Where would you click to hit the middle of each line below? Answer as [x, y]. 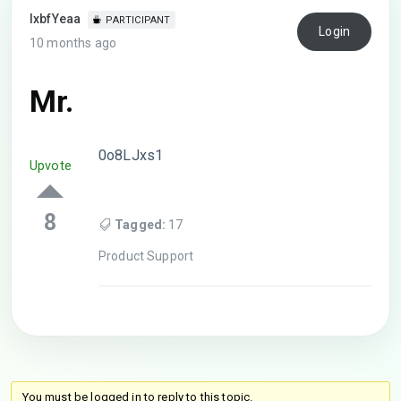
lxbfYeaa [55, 19]
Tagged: [141, 224]
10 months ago [73, 43]
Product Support [146, 256]
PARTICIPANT [138, 20]
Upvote [51, 166]
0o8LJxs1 [131, 155]
